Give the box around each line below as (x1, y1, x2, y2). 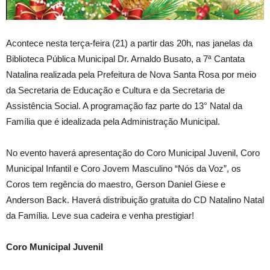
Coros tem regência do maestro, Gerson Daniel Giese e (6, 178, 225, 189)
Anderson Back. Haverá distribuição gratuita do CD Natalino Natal (6, 194, 264, 205)
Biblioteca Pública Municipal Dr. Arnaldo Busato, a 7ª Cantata (6, 53, 245, 64)
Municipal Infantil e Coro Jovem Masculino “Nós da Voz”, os (6, 163, 241, 174)
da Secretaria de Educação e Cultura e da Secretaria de (6, 84, 225, 95)
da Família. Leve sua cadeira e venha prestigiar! (6, 210, 194, 221)
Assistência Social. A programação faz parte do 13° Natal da (6, 100, 242, 111)
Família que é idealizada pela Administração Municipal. (6, 116, 220, 127)
